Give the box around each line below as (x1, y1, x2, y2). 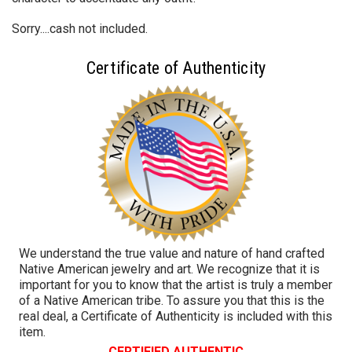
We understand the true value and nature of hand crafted (19, 245, 324, 261)
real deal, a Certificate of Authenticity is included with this (19, 308, 332, 324)
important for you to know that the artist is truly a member (19, 277, 332, 292)
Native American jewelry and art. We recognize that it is (19, 261, 320, 277)
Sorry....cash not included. (12, 20, 148, 36)
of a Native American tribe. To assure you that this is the (19, 292, 324, 308)
